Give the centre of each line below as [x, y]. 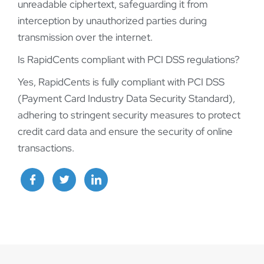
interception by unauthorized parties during [112, 20]
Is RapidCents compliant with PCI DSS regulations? [129, 59]
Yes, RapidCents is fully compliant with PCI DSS [121, 82]
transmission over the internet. [85, 37]
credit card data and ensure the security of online [125, 131]
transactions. [46, 148]
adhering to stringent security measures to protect [129, 115]
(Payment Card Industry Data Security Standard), [126, 98]
